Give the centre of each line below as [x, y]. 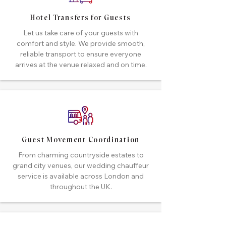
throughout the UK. [81, 187]
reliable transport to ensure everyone [81, 54]
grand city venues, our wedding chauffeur [81, 165]
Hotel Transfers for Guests [81, 18]
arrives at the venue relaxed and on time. [81, 65]
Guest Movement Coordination [81, 140]
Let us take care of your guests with [81, 33]
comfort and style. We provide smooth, [81, 43]
